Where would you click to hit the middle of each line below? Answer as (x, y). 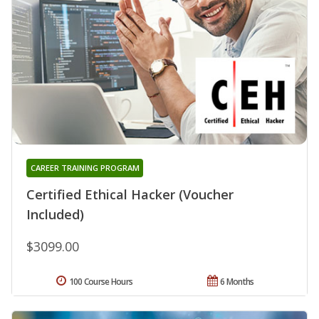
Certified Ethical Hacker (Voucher (130, 195)
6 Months (237, 282)
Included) (55, 215)
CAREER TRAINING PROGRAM (85, 168)
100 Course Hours (101, 282)
